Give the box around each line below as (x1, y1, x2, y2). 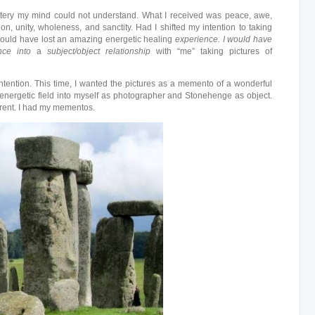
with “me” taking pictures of (150, 46, 272, 56)
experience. (174, 34, 220, 44)
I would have (219, 34, 272, 44)
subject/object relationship (41, 46, 150, 56)
